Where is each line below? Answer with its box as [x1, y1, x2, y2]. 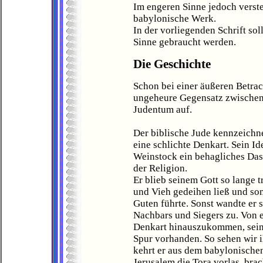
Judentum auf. [133, 104, 192, 115]
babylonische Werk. [133, 13, 216, 24]
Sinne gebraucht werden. [133, 36, 236, 48]
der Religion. [133, 163, 187, 174]
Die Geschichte [133, 58, 211, 70]
